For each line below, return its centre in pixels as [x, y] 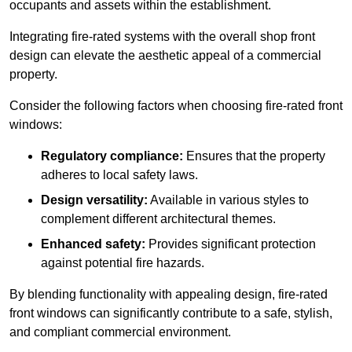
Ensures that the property [254, 156]
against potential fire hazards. [123, 263]
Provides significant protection [231, 244]
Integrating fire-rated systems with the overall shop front [162, 37]
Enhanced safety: [93, 244]
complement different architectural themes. [158, 219]
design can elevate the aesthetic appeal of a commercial [165, 56]
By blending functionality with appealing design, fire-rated [169, 295]
